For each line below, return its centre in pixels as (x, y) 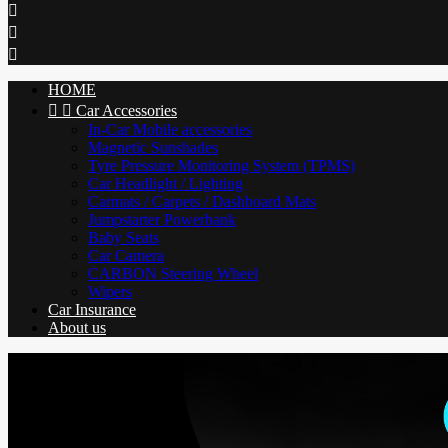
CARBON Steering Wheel (173, 273)
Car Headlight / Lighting (165, 183)
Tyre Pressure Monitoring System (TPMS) (221, 165)
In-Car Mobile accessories (170, 129)
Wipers (110, 291)
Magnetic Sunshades (153, 147)
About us (77, 327)
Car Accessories (126, 110)
